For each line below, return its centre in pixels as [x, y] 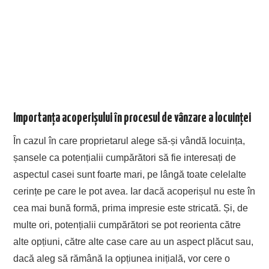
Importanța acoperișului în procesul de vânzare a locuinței [132, 118]
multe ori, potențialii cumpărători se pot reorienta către [127, 225]
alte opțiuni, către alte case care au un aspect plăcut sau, [134, 241]
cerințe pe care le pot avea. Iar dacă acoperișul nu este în [134, 191]
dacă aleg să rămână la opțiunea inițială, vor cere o [122, 258]
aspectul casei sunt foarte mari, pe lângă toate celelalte [130, 174]
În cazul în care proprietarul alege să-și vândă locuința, [129, 141]
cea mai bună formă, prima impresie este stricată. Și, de [131, 208]
